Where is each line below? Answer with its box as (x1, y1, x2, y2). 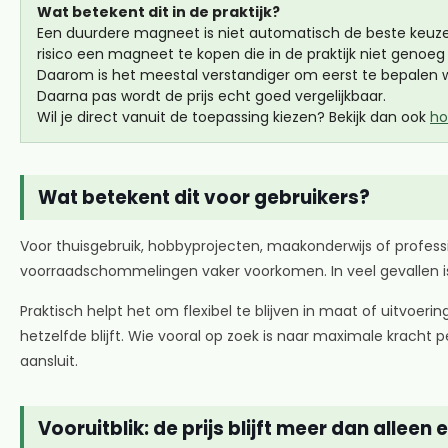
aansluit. (20, 350, 78, 371)
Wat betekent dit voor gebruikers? (38, 184, 370, 210)
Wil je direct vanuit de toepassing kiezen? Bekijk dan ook (37, 106, 430, 127)
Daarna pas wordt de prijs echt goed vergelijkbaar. (37, 85, 386, 106)
